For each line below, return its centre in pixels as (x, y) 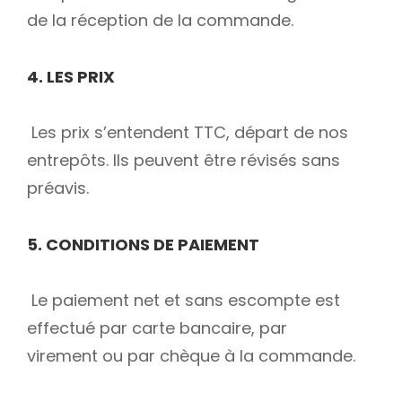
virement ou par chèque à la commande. (191, 356)
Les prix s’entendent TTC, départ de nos (188, 133)
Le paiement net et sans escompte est (184, 301)
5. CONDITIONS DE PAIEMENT (143, 244)
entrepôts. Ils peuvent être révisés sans (184, 161)
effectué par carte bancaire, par (157, 328)
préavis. (58, 188)
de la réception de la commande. (160, 21)
